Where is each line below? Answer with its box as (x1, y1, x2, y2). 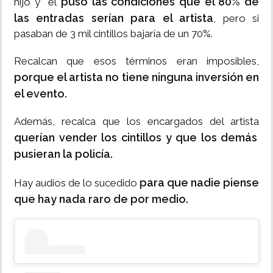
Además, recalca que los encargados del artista (14, 115, 259, 127)
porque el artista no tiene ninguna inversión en (14, 71, 259, 83)
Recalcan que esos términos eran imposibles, (14, 55, 259, 67)
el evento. (14, 87, 67, 100)
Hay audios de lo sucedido (14, 177, 140, 189)
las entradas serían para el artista (14, 12, 214, 24)
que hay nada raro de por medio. (14, 193, 191, 205)
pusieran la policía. (14, 147, 113, 160)
